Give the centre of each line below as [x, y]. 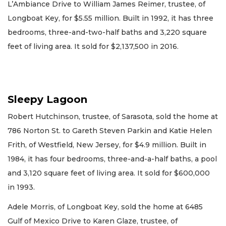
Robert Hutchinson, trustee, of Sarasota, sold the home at [113, 117]
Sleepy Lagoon [47, 100]
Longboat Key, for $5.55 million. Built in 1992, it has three [110, 18]
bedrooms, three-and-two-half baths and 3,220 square [107, 33]
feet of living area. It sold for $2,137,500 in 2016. [93, 47]
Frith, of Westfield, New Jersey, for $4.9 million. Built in [107, 145]
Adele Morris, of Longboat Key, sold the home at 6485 [105, 207]
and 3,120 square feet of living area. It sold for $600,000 [109, 173]
